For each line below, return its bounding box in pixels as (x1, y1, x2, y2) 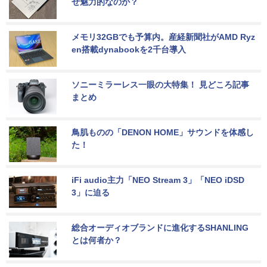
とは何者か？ (72, 235, 122, 245)
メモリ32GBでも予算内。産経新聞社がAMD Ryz (72, 32, 255, 42)
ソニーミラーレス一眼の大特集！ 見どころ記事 (72, 79, 249, 89)
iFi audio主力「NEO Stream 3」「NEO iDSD (72, 175, 247, 185)
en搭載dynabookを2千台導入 (72, 44, 186, 54)
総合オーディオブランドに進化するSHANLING (72, 222, 249, 232)
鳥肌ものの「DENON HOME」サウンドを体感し (72, 127, 254, 137)
